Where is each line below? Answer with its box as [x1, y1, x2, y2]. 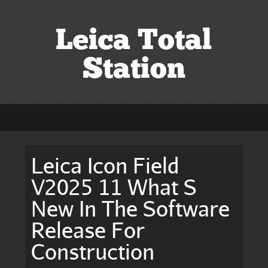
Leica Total [56, 27, 212, 56]
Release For [31, 216, 145, 243]
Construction [31, 237, 155, 264]
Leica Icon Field [31, 151, 180, 178]
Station [82, 56, 185, 85]
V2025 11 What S [31, 173, 197, 200]
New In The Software [31, 194, 230, 221]
